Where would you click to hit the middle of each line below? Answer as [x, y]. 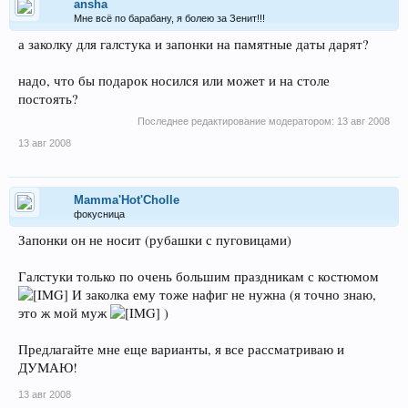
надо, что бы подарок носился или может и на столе [174, 80]
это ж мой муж [64, 312]
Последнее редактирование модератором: [237, 121]
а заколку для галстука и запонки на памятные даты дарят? [194, 44]
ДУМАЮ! [48, 367]
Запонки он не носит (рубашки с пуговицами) [155, 240]
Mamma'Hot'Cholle [127, 199]
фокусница [99, 214]
